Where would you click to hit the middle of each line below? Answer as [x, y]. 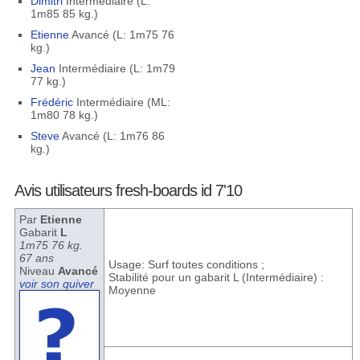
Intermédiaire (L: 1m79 [115, 68]
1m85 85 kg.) [64, 14]
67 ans [36, 258]
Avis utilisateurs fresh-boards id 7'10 [128, 190]
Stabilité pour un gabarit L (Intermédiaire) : [216, 277]
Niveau [38, 271]
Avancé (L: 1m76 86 [112, 136]
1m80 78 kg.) [64, 115]
